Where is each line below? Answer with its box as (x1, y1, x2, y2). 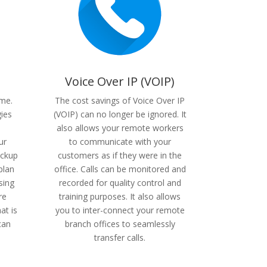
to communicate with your (69, 136, 171, 148)
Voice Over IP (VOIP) (65, 73, 175, 90)
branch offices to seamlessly (64, 218, 175, 230)
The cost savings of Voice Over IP (55, 95, 185, 107)
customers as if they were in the (58, 150, 182, 162)
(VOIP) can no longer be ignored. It (53, 108, 187, 120)
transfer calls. (94, 232, 146, 244)
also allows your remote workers (56, 122, 184, 134)
